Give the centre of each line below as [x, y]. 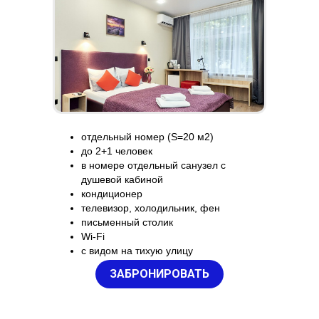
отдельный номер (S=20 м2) [147, 137]
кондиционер [112, 194]
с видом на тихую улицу [137, 251]
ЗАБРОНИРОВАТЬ [159, 274]
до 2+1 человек [117, 151]
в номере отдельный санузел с [153, 165]
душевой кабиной [122, 179]
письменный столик [127, 222]
